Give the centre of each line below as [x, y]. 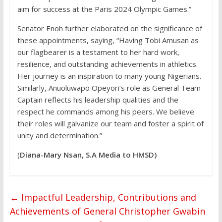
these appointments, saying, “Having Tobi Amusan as [108, 40]
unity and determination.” [59, 136]
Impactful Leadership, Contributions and [107, 197]
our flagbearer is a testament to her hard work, [98, 52]
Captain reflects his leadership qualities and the [98, 100]
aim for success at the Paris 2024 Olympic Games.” [104, 9]
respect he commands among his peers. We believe [106, 112]
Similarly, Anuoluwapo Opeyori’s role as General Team [109, 88]
